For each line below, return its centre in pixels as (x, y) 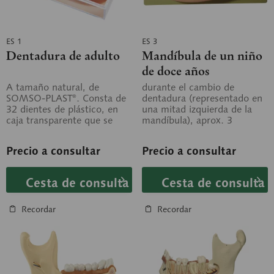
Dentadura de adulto (63, 56)
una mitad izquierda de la (197, 109)
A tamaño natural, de (53, 87)
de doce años (176, 71)
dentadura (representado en (202, 98)
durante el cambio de (188, 87)
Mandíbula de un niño (202, 56)
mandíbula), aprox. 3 (187, 120)
